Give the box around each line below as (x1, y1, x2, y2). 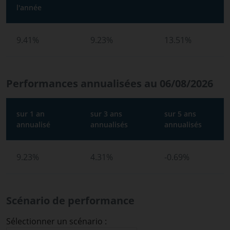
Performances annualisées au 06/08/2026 (6, 76, 213, 90)
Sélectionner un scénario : (6, 216, 107, 227)
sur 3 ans (90, 109, 122, 119)
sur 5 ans (164, 109, 196, 119)
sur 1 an (16, 109, 45, 119)
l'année (16, 3, 42, 12)
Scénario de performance (6, 194, 135, 207)
